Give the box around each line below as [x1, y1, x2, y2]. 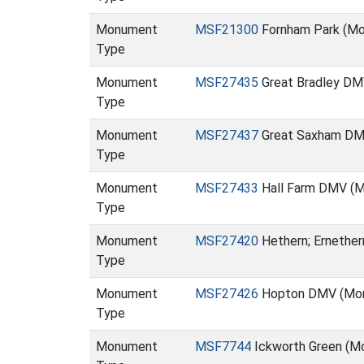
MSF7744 [195, 339, 251, 354]
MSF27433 [195, 180, 258, 196]
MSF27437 [195, 128, 258, 143]
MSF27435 [195, 75, 258, 90]
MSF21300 [195, 22, 258, 37]
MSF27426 [195, 286, 258, 301]
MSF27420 [195, 233, 258, 249]
